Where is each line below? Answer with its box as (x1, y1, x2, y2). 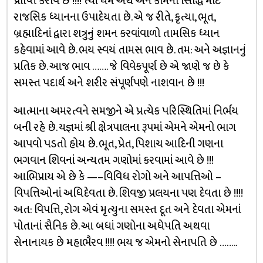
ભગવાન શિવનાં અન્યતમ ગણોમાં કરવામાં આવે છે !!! (13, 151, 214, 170)
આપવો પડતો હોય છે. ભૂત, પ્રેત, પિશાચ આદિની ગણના (13, 134, 223, 153)
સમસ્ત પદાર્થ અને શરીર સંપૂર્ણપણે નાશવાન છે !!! (13, 73, 204, 92)
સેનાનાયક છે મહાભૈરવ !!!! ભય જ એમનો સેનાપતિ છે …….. (13, 233, 237, 252)
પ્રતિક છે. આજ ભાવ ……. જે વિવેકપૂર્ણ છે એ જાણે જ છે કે (13, 57, 229, 76)
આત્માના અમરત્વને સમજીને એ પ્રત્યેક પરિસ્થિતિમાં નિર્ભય (13, 102, 238, 120)
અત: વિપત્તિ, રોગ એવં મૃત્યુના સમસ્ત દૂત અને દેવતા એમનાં (13, 200, 241, 219)
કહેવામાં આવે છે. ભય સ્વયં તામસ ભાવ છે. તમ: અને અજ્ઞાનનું (13, 41, 246, 59)
